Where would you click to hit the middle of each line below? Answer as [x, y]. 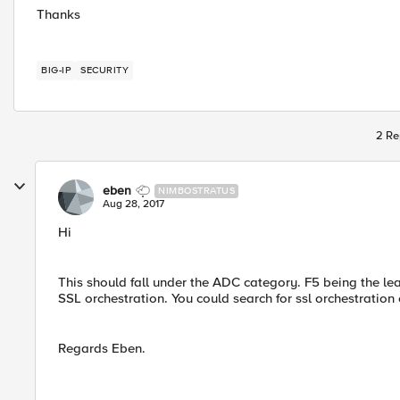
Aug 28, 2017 [133, 204]
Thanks [58, 14]
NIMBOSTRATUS [196, 191]
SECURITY [104, 70]
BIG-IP [56, 70]
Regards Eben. [102, 348]
